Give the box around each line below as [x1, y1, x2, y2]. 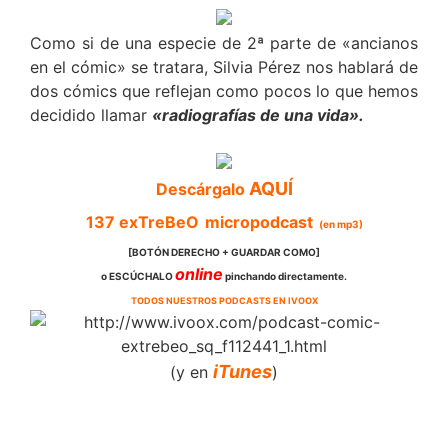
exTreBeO [114, 211, 199, 232]
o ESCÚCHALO [101, 269, 175, 282]
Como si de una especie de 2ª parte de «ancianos [30, 32, 418, 53]
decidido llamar [30, 104, 152, 125]
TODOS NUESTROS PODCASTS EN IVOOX [130, 294, 318, 306]
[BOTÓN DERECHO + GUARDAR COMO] [128, 245, 320, 258]
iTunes [213, 360, 272, 382]
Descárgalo [155, 178, 249, 199]
